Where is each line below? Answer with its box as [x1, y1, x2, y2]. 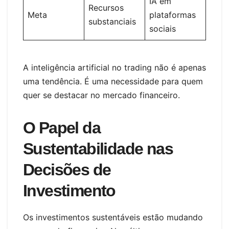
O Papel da [23, 118, 100, 137]
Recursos [88, 2, 124, 13]
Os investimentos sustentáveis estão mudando [23, 212, 203, 222]
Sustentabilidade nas [23, 139, 173, 158]
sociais [149, 23, 176, 34]
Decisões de [23, 160, 111, 179]
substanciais [88, 16, 136, 27]
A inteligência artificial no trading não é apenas [23, 62, 206, 73]
